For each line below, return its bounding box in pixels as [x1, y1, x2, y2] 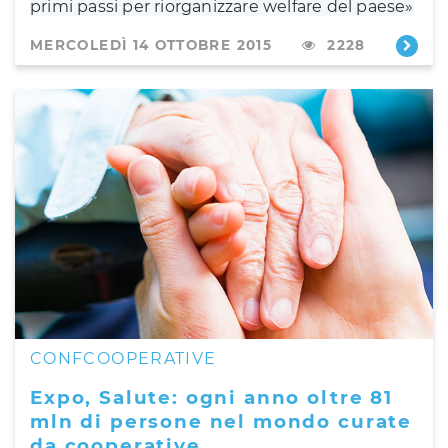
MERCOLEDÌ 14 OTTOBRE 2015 [30, 36, 272, 53]
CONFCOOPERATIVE [30, 348, 217, 368]
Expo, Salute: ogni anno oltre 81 [30, 385, 393, 409]
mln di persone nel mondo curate [30, 409, 413, 433]
